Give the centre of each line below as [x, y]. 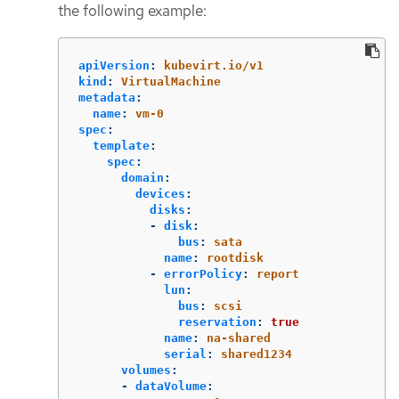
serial [185, 354]
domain [142, 177]
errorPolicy [203, 273]
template [121, 145]
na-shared [239, 338]
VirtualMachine [171, 81]
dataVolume [171, 386]
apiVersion [114, 65]
